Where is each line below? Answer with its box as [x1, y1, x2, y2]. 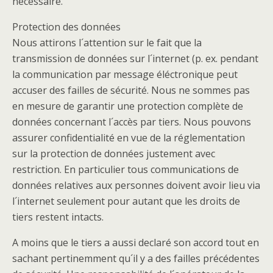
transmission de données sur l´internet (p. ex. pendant [12, 52, 258, 65]
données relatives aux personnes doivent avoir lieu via [12, 179, 260, 192]
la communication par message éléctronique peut [12, 68, 238, 81]
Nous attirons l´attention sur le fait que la [12, 36, 202, 49]
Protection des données [12, 20, 121, 34]
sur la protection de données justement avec [12, 147, 215, 160]
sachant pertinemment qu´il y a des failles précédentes [12, 252, 260, 265]
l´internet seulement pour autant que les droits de [12, 194, 240, 208]
